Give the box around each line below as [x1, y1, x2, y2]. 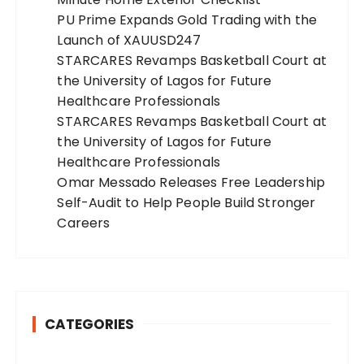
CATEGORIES [45, 314, 135, 335]
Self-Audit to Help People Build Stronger [57, 193, 316, 213]
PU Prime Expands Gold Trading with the [57, 11, 318, 30]
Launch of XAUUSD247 [57, 31, 201, 50]
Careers [57, 214, 110, 233]
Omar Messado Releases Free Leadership [57, 173, 326, 193]
